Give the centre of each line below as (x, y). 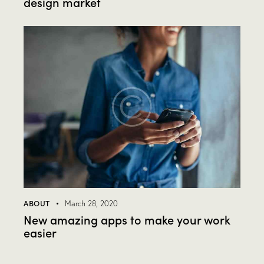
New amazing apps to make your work (127, 219)
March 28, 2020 (91, 203)
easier (40, 232)
